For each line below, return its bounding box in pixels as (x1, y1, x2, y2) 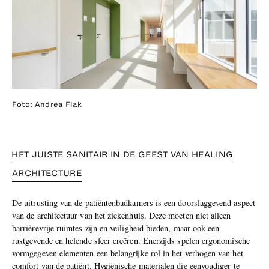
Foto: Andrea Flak (12, 99, 82, 109)
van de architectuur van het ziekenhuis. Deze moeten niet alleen (12, 209, 231, 221)
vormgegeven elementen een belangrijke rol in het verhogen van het (12, 247, 243, 259)
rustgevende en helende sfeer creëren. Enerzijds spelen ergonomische (12, 234, 250, 246)
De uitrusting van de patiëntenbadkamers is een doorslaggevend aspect (12, 196, 255, 208)
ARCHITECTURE (12, 167, 82, 179)
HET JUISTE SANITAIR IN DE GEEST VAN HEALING (11, 148, 234, 160)
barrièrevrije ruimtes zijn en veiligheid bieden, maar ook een (12, 222, 220, 234)
